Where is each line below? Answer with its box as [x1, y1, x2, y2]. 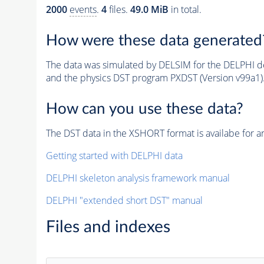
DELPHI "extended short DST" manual [45, 193, 203, 207]
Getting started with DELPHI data [45, 148, 183, 162]
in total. [168, 3, 202, 16]
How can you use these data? [45, 101, 243, 117]
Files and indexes [45, 218, 170, 235]
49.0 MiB [130, 3, 169, 16]
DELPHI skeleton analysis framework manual [45, 171, 230, 184]
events [69, 3, 97, 16]
